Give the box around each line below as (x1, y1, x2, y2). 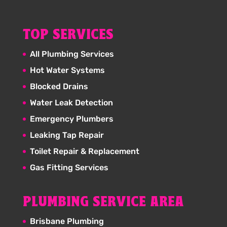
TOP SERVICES (22, 27, 113, 44)
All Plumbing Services (29, 49, 114, 59)
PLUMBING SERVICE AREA (22, 195, 184, 211)
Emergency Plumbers (29, 114, 113, 124)
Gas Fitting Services (29, 163, 108, 173)
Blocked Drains (29, 82, 88, 92)
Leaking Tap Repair (29, 130, 104, 140)
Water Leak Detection (29, 98, 113, 108)
